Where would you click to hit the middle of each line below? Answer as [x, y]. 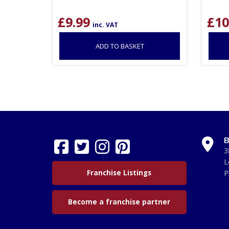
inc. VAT [106, 25]
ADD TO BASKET [120, 46]
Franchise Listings [119, 173]
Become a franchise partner [119, 202]
